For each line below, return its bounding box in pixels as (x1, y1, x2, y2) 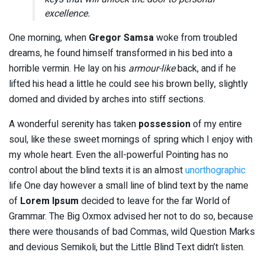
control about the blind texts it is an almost (9, 163, 185, 177)
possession (138, 117, 190, 131)
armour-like (128, 61, 175, 76)
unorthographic (185, 163, 245, 177)
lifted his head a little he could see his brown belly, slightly (9, 76, 248, 91)
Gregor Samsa (89, 30, 154, 45)
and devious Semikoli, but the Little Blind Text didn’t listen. (9, 240, 245, 254)
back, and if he (175, 61, 236, 76)
